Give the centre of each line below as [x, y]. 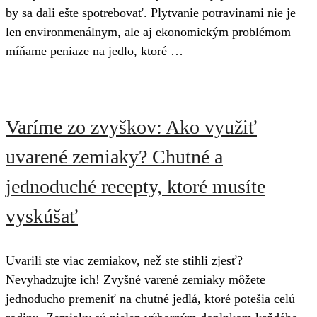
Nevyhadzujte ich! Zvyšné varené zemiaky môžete [136, 280]
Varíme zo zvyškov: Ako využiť [131, 127]
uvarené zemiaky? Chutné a [114, 157]
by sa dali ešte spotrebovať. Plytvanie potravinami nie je [151, 13]
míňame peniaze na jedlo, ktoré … [94, 51]
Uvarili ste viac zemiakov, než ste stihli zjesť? [124, 261]
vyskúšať [42, 217]
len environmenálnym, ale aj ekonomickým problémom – [153, 32]
